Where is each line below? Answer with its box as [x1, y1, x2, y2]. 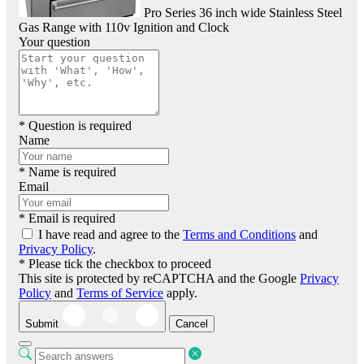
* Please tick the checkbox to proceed [19, 257, 211, 271]
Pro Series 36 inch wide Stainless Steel [144, 6, 342, 20]
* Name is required [19, 165, 116, 180]
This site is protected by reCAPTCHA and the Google [19, 271, 300, 286]
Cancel [175, 318, 208, 331]
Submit [25, 318, 58, 331]
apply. [163, 286, 197, 301]
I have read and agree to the [38, 227, 183, 242]
